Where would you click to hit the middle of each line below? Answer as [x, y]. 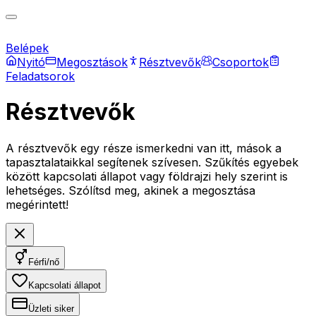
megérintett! [37, 204]
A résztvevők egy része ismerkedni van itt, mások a [144, 148]
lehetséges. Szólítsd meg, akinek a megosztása [130, 190]
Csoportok [241, 62]
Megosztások [92, 62]
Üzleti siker [51, 308]
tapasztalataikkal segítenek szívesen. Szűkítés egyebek [152, 162]
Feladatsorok [40, 76]
